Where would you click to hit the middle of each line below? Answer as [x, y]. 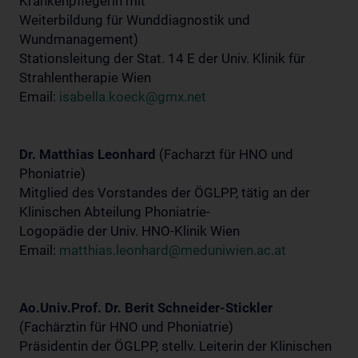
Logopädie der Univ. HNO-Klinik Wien [129, 231]
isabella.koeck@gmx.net [133, 97]
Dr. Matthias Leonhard [88, 154]
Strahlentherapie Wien [85, 78]
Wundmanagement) [79, 39]
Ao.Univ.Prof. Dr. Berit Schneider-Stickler [146, 308]
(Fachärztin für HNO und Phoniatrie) [126, 327]
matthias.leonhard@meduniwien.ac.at [173, 250]
